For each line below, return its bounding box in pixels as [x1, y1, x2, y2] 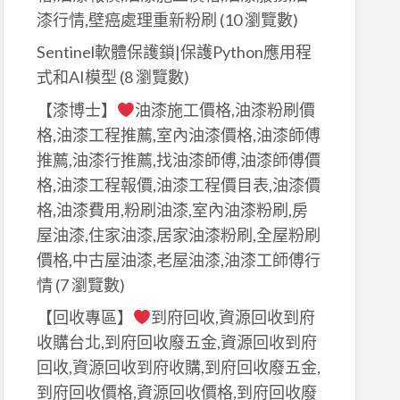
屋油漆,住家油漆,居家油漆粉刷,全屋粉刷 [36, 224, 321, 245]
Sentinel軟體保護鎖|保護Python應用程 [36, 42, 312, 62]
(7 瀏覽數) [52, 274, 125, 295]
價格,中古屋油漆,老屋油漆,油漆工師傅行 [36, 249, 321, 270]
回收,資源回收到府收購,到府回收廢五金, [36, 357, 321, 378]
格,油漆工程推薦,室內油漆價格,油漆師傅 [36, 124, 321, 145]
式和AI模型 [36, 67, 117, 87]
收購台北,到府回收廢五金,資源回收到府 [36, 332, 317, 353]
